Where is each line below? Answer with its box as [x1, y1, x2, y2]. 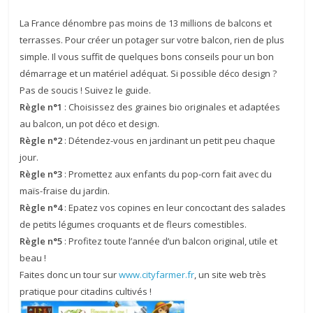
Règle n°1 [20, 101, 63, 113]
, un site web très [194, 268, 267, 281]
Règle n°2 [20, 134, 63, 147]
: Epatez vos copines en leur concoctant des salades [62, 201, 286, 214]
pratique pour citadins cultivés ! [20, 285, 152, 298]
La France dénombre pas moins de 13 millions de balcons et [20, 17, 272, 29]
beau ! [20, 252, 47, 264]
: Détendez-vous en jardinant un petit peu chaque [62, 134, 276, 147]
